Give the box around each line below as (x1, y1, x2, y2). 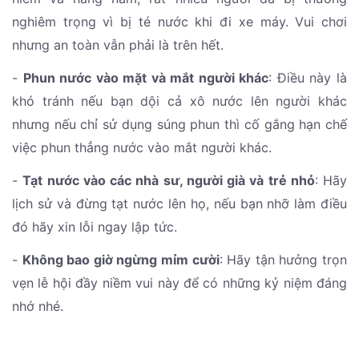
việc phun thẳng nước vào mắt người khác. (12, 139, 272, 156)
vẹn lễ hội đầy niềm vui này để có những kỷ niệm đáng (12, 275, 347, 292)
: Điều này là (268, 70, 348, 87)
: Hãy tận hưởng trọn (219, 252, 348, 268)
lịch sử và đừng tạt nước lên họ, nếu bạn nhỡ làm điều (12, 196, 347, 212)
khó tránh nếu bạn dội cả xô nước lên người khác (12, 93, 347, 110)
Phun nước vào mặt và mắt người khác (22, 70, 269, 87)
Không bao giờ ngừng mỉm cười (22, 252, 220, 268)
